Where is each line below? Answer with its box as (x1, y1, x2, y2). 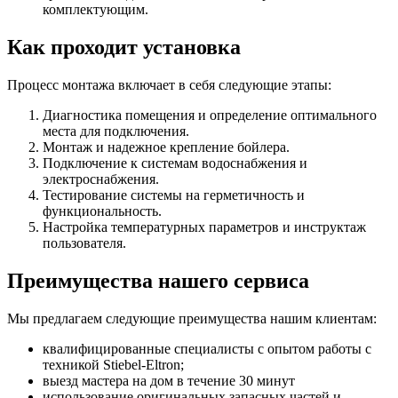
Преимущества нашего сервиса (7, 268, 309, 292)
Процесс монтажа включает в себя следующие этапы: (7, 76, 331, 92)
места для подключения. (43, 123, 189, 139)
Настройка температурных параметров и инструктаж (43, 219, 366, 235)
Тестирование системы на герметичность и (43, 187, 305, 203)
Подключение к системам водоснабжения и (43, 155, 307, 171)
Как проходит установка (7, 36, 241, 60)
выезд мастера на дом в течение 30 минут (43, 372, 295, 388)
